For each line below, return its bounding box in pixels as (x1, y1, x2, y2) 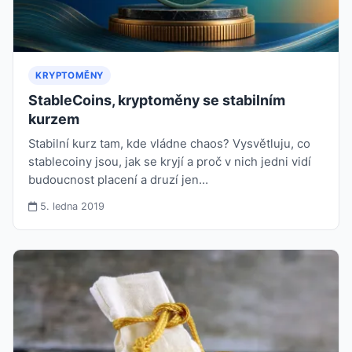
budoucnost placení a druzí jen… (28, 172, 209, 187)
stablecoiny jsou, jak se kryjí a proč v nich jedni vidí (28, 154, 312, 169)
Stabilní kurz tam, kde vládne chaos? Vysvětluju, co (28, 136, 311, 151)
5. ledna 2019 (37, 200, 105, 212)
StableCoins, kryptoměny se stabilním (28, 91, 286, 108)
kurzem (28, 110, 80, 127)
